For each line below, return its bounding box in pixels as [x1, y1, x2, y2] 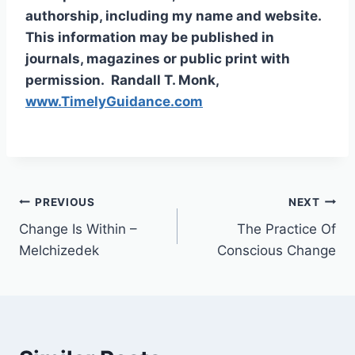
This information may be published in [25, 29, 274, 46]
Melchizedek [19, 242, 99, 259]
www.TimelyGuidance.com [25, 94, 203, 110]
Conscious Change [217, 242, 336, 259]
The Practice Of [237, 221, 336, 238]
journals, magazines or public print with [25, 51, 290, 67]
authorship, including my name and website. [25, 8, 321, 25]
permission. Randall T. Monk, [25, 72, 219, 89]
